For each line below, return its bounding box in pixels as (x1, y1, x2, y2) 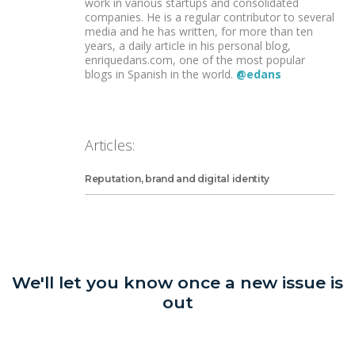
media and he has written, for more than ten (85, 24, 313, 40)
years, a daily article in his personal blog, (85, 38, 291, 54)
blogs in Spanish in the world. (85, 67, 236, 82)
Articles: (85, 135, 135, 155)
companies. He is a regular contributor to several (85, 10, 334, 25)
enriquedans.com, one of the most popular (85, 52, 305, 68)
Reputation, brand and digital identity (85, 173, 269, 185)
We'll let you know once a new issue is (12, 272, 343, 292)
